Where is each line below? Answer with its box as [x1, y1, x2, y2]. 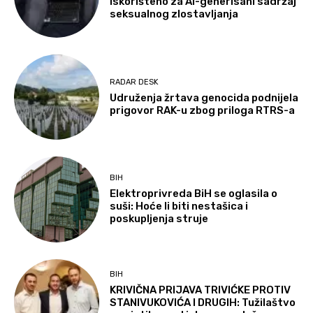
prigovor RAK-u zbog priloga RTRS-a [110, 103, 296, 117]
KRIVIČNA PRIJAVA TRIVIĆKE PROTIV [110, 283, 291, 296]
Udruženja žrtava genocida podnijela [110, 91, 299, 104]
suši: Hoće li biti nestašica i [110, 200, 249, 213]
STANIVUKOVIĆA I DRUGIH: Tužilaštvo [110, 296, 296, 309]
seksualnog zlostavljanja [110, 8, 239, 21]
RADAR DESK [110, 77, 159, 87]
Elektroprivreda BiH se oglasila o [110, 187, 278, 201]
